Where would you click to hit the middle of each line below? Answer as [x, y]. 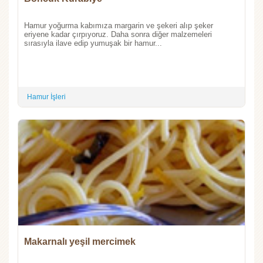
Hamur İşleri [46, 97]
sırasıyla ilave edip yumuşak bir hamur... [93, 43]
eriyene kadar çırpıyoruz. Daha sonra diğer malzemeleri [118, 35]
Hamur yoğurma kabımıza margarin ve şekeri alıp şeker [119, 26]
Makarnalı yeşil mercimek [80, 242]
